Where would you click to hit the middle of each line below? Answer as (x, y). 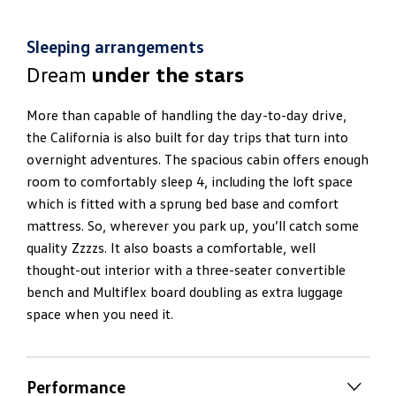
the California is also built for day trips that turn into (187, 137)
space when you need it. (100, 314)
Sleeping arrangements (115, 46)
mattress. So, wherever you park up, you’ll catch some (193, 226)
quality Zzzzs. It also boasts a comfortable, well (171, 248)
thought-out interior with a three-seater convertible (186, 270)
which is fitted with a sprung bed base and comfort (183, 204)
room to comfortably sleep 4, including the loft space (190, 182)
